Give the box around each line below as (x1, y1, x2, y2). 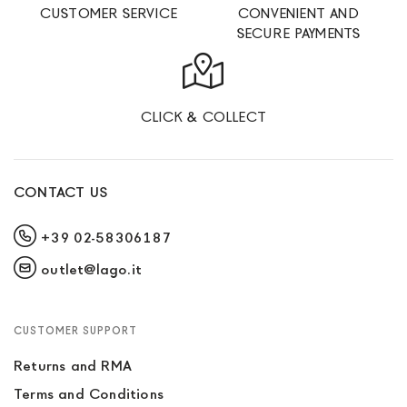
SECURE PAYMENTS (236, 24, 361, 43)
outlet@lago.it (41, 260, 143, 279)
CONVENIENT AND (238, 4, 359, 23)
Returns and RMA (14, 356, 132, 375)
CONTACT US (14, 183, 108, 202)
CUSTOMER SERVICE (39, 4, 178, 23)
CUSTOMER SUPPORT (14, 323, 137, 338)
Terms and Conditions (14, 384, 164, 403)
